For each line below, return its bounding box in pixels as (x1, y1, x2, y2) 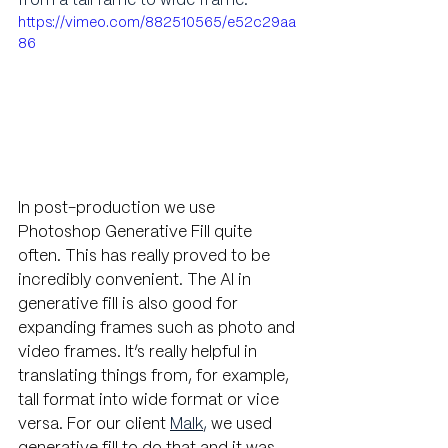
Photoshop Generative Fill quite (18, 224, 256, 240)
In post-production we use (18, 200, 219, 216)
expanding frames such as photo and (18, 320, 299, 336)
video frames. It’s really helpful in (18, 344, 261, 360)
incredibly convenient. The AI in (18, 272, 255, 288)
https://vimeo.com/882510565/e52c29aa (18, 15, 296, 30)
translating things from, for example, (18, 368, 293, 384)
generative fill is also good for (18, 296, 242, 312)
